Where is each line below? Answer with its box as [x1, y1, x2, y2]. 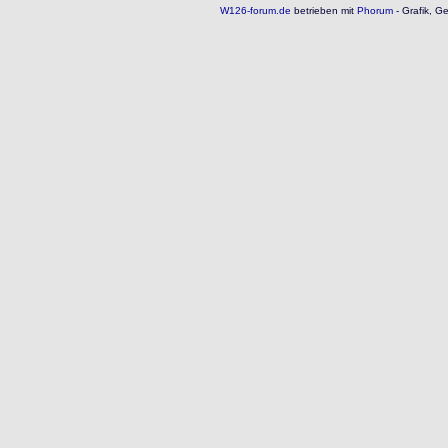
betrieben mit [290, 5, 354, 17]
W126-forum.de [219, 5, 291, 17]
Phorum [353, 5, 393, 17]
